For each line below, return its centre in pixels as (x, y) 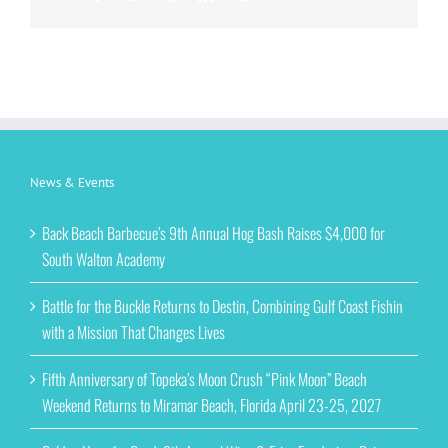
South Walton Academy (103, 258)
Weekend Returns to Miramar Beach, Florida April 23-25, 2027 (211, 404)
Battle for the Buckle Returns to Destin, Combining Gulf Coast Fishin (222, 305)
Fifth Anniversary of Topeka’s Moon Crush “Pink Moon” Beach (204, 378)
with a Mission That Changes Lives (133, 331)
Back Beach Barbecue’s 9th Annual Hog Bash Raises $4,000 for (213, 232)
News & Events (72, 182)
